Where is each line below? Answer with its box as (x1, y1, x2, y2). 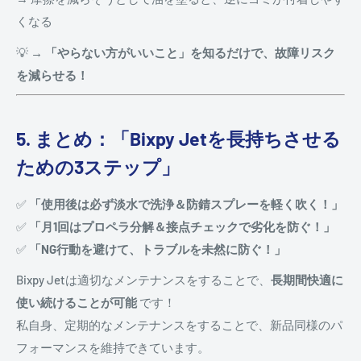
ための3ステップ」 (16, 155, 180, 178)
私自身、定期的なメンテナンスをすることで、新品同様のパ (16, 317, 342, 333)
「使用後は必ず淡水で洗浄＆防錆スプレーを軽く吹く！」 (29, 196, 343, 211)
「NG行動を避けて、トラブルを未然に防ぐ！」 (29, 241, 286, 256)
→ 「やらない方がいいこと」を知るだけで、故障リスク (31, 44, 335, 60)
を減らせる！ (16, 67, 89, 82)
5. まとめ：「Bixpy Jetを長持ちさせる (16, 127, 341, 150)
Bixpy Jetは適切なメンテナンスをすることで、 (16, 272, 271, 288)
